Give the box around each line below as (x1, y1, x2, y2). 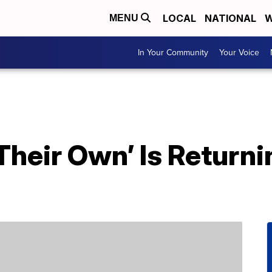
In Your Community (138, 46, 208, 59)
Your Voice (219, 46, 259, 59)
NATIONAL (205, 12, 256, 24)
